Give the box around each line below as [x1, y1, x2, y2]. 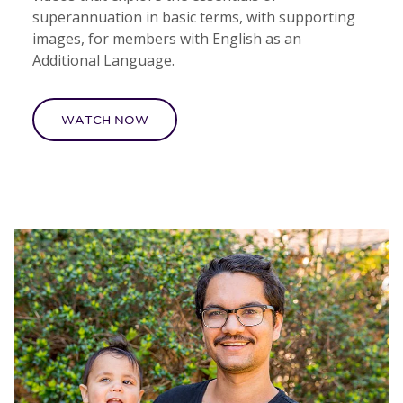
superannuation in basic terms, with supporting [32, 7, 355, 28]
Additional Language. [32, 50, 175, 71]
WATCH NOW [61, 112, 148, 129]
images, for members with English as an [32, 29, 301, 49]
